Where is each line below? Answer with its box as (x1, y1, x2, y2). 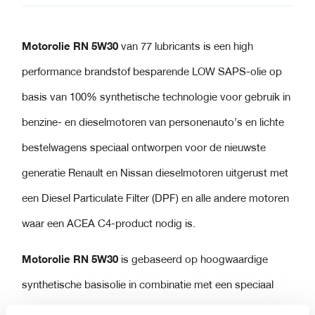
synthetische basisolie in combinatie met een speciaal (22, 280, 274, 290)
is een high (203, 41, 254, 52)
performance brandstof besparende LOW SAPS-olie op (22, 67, 283, 77)
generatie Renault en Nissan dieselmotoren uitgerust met (22, 168, 289, 179)
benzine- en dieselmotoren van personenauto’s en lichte (22, 117, 285, 128)
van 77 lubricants (121, 41, 201, 52)
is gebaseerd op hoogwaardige (121, 255, 269, 265)
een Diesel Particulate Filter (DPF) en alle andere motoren (22, 193, 290, 204)
